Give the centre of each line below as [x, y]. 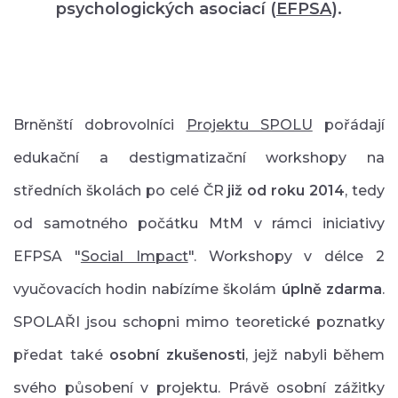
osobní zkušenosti [177, 354]
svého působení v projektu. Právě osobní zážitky [199, 387]
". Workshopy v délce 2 [287, 256]
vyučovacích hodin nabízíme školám [147, 289]
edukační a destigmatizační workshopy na [199, 157]
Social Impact [134, 256]
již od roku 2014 [287, 190]
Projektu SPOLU [249, 124]
